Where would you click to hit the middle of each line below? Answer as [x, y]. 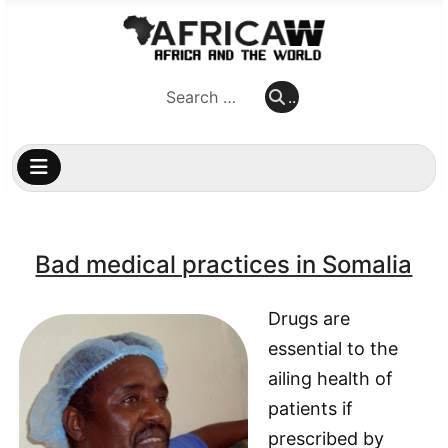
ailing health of [330, 378]
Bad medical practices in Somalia [224, 264]
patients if [310, 408]
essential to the [333, 348]
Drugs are [309, 318]
